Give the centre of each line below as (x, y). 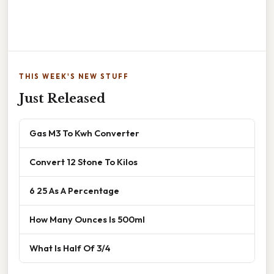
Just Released (62, 98)
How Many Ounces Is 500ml (87, 219)
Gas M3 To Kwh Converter (84, 133)
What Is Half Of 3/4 (70, 248)
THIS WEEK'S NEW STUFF (74, 76)
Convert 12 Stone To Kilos (83, 161)
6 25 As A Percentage (74, 190)
